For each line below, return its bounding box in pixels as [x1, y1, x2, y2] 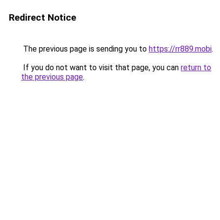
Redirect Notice [9, 12, 76, 23]
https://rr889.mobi [149, 44, 212, 54]
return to [181, 63, 211, 72]
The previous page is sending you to [21, 44, 149, 54]
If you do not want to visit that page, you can [21, 63, 181, 72]
